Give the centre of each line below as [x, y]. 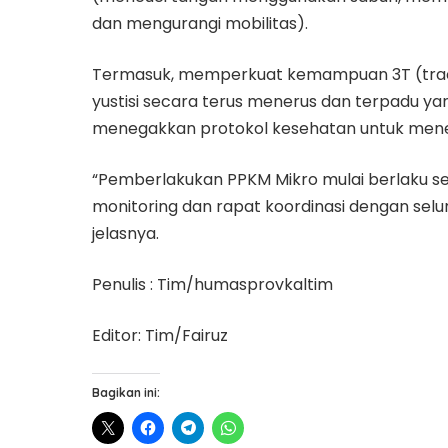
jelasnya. [125, 233]
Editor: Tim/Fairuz [160, 335]
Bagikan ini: [126, 392]
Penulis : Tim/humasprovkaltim [212, 284]
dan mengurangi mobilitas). [200, 23]
